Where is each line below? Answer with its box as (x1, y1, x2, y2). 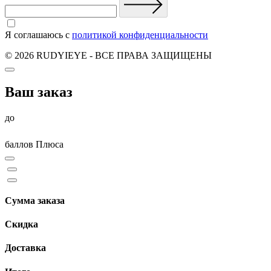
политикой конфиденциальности (72, 29, 208, 40)
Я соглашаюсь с (5, 29, 72, 40)
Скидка (5, 219, 38, 230)
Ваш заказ (5, 83, 73, 100)
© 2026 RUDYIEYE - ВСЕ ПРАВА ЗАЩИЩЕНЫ (5, 50, 212, 60)
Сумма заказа (5, 195, 65, 206)
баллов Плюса (5, 139, 64, 149)
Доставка (5, 243, 46, 253)
